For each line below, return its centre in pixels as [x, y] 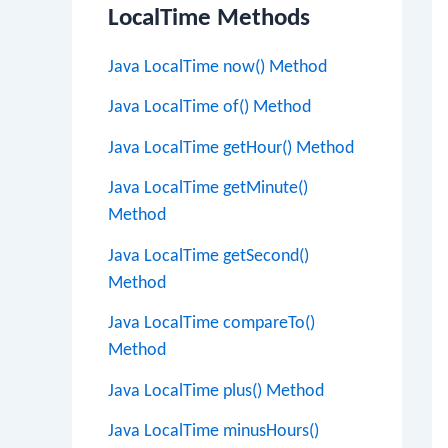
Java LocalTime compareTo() [211, 323]
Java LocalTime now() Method [217, 67]
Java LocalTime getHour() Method [231, 148]
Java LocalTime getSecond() [208, 256]
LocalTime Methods [209, 18]
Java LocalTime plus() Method [216, 391]
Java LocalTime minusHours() [213, 431]
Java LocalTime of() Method [209, 107]
